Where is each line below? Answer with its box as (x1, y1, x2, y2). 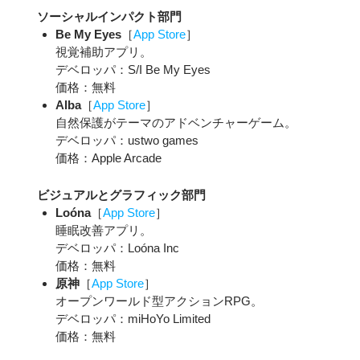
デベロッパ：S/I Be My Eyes (55, 63, 211, 77)
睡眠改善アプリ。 (55, 223, 152, 238)
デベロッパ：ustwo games (55, 133, 198, 148)
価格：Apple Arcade (55, 151, 162, 166)
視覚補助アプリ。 (55, 45, 152, 59)
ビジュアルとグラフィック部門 (37, 188, 206, 202)
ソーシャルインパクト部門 (37, 10, 182, 24)
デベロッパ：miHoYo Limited (55, 312, 211, 326)
